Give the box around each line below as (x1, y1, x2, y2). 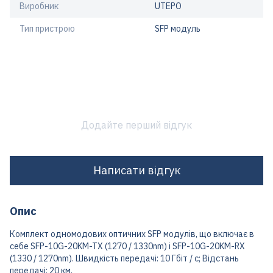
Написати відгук (93, 163, 180, 178)
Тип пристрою (19, 23, 75, 34)
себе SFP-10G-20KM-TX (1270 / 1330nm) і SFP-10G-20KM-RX (10, 240, 245, 252)
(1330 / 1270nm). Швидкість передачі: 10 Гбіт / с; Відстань (10, 252, 239, 264)
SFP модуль (155, 23, 200, 34)
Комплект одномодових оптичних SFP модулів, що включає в (10, 228, 254, 239)
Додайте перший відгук (81, 118, 192, 131)
